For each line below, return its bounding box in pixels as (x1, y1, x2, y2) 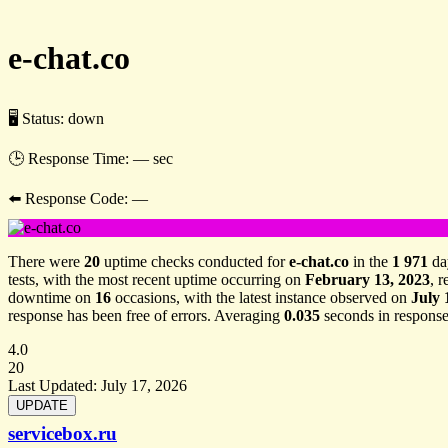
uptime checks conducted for (100, 252, 289, 270)
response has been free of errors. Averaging (8, 306, 284, 324)
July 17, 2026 (101, 376, 187, 394)
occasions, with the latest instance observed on (111, 288, 411, 306)
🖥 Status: (8, 109, 68, 127)
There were (8, 252, 84, 270)
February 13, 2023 (305, 270, 430, 288)
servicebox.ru (8, 422, 117, 444)
